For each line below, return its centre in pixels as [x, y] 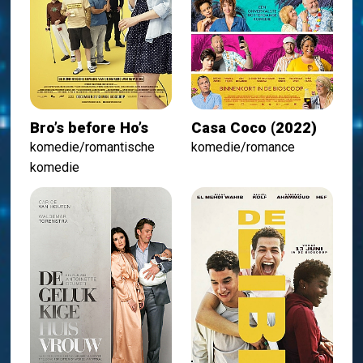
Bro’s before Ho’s [90, 128]
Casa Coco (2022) [254, 128]
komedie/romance [243, 147]
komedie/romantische [93, 147]
